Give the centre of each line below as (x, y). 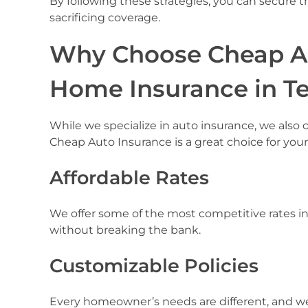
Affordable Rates (129, 177)
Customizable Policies (154, 265)
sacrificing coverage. (105, 17)
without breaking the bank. (125, 230)
